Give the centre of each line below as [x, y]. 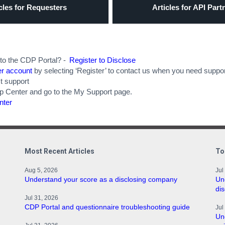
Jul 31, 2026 [41, 198]
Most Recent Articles [59, 151]
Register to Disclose [102, 60]
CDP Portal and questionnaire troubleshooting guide [107, 207]
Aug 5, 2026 [41, 170]
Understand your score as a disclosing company [101, 179]
